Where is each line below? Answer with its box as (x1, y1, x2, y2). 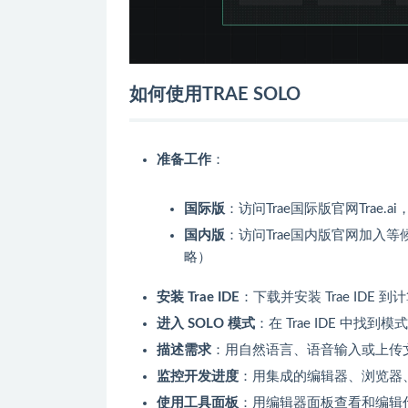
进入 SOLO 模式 (157, 317, 255, 331)
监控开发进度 (157, 370, 239, 384)
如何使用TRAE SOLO (129, 86, 301, 105)
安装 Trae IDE (157, 291, 240, 305)
